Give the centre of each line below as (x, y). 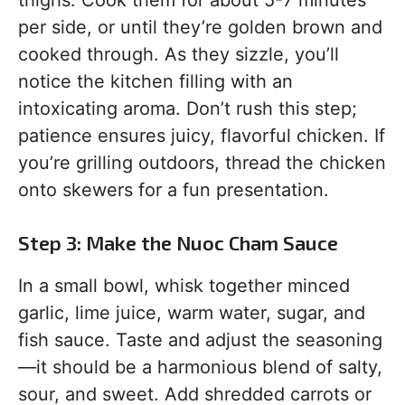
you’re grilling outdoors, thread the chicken (202, 163)
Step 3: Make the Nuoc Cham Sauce (178, 243)
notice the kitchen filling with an (155, 82)
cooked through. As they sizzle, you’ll (179, 55)
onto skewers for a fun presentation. (174, 190)
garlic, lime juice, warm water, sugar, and (192, 313)
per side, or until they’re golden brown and (200, 28)
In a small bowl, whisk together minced (184, 286)
